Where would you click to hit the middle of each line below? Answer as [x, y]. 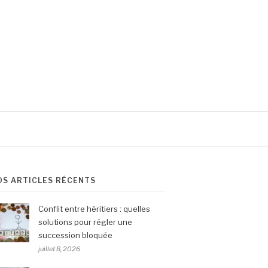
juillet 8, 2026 [59, 249]
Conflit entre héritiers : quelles [94, 208]
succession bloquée [75, 235]
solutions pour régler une [85, 222]
